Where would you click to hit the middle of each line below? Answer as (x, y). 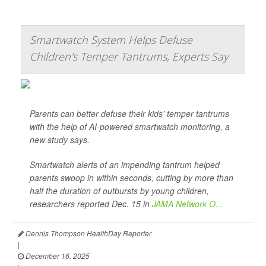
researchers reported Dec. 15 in (91, 204)
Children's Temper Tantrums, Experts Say (129, 57)
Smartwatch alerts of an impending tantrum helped (125, 165)
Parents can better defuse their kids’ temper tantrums (129, 114)
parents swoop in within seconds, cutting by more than (132, 178)
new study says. (60, 140)
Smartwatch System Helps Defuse (111, 40)
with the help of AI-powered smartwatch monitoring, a (130, 127)
